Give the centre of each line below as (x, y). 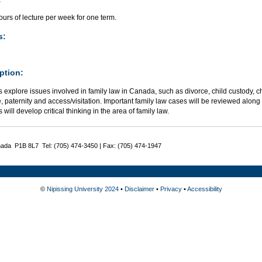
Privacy (171, 189)
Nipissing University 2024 (82, 189)
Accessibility (204, 189)
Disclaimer (139, 189)
